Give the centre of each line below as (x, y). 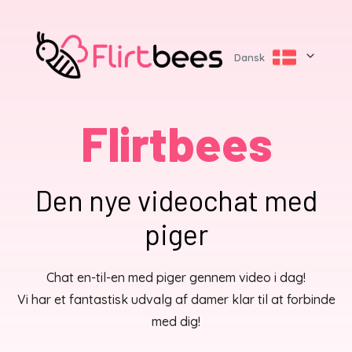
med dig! (176, 321)
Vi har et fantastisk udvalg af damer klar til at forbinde (176, 299)
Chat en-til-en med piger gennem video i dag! (176, 277)
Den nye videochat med (176, 200)
